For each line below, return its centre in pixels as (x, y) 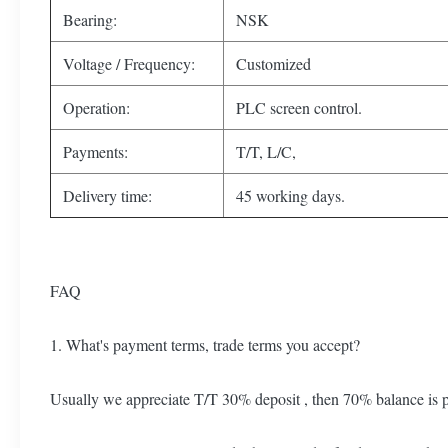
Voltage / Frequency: (129, 63)
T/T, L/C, (266, 151)
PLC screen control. (299, 107)
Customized (273, 63)
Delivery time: (107, 195)
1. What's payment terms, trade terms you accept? (205, 344)
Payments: (95, 151)
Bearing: (90, 19)
